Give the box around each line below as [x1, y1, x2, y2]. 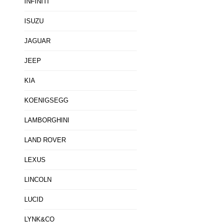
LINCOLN [24, 176, 52, 183]
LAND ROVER [24, 136, 66, 144]
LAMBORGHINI [24, 116, 69, 124]
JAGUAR [24, 37, 51, 45]
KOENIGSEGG [24, 97, 68, 104]
